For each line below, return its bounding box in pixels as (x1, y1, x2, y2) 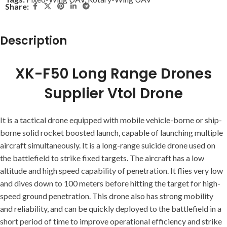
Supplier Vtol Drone (44, 84, 183, 104)
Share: (5, 2, 29, 12)
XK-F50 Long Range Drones (15, 64, 212, 84)
